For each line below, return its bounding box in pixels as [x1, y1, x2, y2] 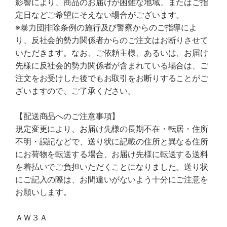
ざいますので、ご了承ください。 [15, 86, 136, 96]
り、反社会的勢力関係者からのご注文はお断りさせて [15, 35, 208, 45]
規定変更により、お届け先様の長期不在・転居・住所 [15, 124, 208, 134]
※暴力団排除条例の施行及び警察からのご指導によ [15, 22, 198, 32]
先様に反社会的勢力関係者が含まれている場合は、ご [15, 60, 208, 70]
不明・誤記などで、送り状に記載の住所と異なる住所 [15, 136, 208, 146]
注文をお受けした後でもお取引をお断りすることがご [15, 73, 208, 83]
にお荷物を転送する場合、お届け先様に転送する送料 [15, 149, 208, 159]
